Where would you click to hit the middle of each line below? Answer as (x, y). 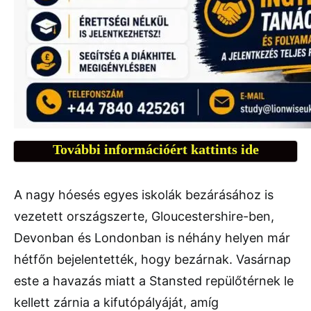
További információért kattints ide (155, 149)
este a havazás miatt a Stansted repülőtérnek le (154, 280)
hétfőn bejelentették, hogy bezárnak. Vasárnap (152, 259)
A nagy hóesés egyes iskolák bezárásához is (144, 194)
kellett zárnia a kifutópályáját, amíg (116, 302)
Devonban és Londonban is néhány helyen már (152, 237)
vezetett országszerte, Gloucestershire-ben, (144, 216)
